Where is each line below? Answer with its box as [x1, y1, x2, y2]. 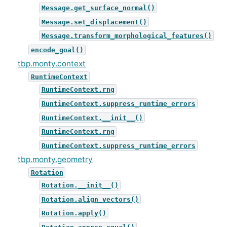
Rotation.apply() [41, 209, 106, 217]
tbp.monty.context [18, 59, 86, 69]
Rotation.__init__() [41, 181, 119, 190]
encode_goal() [30, 46, 84, 54]
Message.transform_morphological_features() [41, 31, 212, 40]
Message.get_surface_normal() [41, 4, 155, 12]
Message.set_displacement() [41, 17, 147, 26]
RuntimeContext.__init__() [41, 113, 143, 122]
